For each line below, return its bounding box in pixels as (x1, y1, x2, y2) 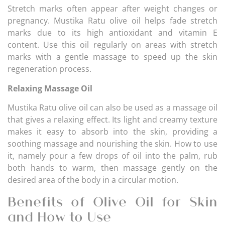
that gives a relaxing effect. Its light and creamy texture (8, 114, 217, 126)
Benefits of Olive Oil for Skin (8, 192, 217, 209)
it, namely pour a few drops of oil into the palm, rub (8, 150, 217, 162)
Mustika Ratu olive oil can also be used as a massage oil (8, 102, 217, 114)
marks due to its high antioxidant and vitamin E (8, 27, 217, 39)
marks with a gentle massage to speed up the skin (8, 51, 217, 63)
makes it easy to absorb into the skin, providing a (8, 126, 217, 138)
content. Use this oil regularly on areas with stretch (8, 39, 217, 51)
